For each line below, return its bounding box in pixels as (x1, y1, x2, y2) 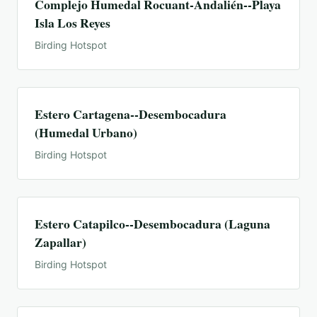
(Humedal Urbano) (35, 123, 137, 142)
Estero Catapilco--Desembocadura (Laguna (35, 214, 270, 234)
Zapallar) (35, 233, 86, 252)
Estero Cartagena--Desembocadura (35, 105, 226, 124)
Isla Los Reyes (35, 13, 110, 33)
